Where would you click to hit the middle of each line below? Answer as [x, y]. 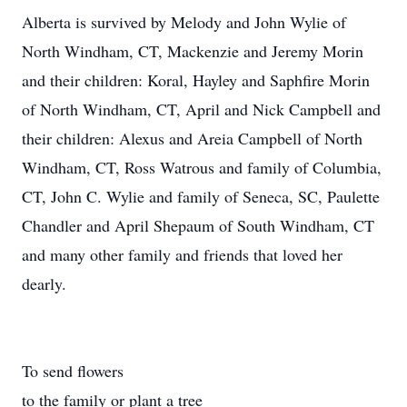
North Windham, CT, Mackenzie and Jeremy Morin [193, 51]
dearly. [44, 283]
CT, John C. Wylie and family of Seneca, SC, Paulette [201, 196]
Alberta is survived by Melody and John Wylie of [184, 22]
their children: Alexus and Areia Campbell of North [192, 138]
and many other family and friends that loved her [182, 254]
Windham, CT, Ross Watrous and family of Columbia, [202, 167]
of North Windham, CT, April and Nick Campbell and [201, 109]
